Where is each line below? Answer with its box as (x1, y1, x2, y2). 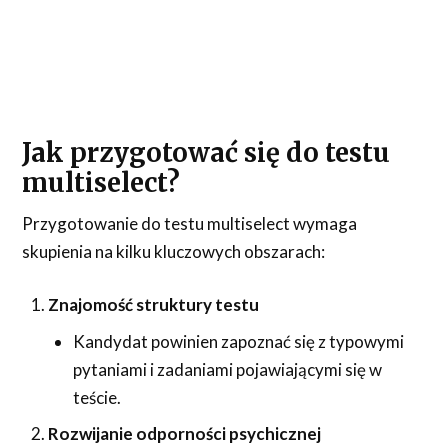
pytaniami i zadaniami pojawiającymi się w (73, 358, 383, 380)
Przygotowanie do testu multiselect (22, 212, 291, 234)
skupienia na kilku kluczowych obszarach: (22, 240, 326, 262)
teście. (73, 386, 122, 408)
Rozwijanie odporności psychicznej (47, 423, 321, 445)
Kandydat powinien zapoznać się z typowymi (73, 330, 405, 352)
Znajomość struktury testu (47, 294, 259, 316)
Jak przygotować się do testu (22, 136, 391, 169)
